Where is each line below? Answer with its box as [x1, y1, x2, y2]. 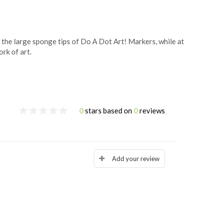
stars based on [83, 106, 134, 115]
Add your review [112, 154, 160, 163]
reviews [138, 106, 165, 115]
